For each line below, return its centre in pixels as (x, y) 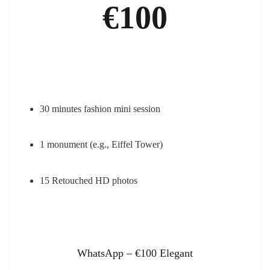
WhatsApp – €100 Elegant (135, 253)
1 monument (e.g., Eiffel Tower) (101, 145)
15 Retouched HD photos (89, 180)
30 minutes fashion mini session (100, 108)
